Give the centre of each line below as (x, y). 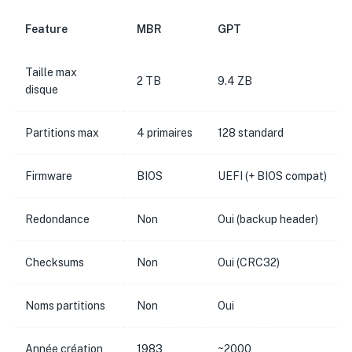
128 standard (251, 133)
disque (42, 90)
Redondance (57, 219)
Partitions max (62, 133)
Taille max (51, 72)
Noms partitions (65, 306)
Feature (46, 29)
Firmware (49, 176)
